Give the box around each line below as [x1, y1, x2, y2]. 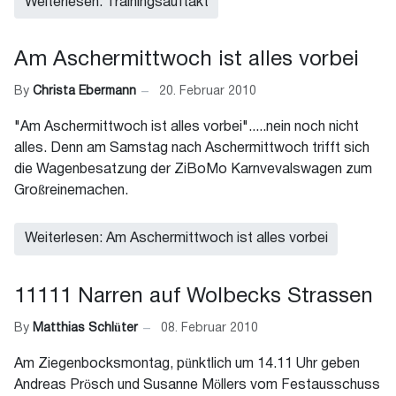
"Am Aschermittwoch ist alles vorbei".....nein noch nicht [14, 120, 359, 133]
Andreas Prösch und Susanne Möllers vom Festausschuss [14, 378, 380, 392]
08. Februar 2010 [161, 323, 258, 335]
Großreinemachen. [14, 184, 128, 197]
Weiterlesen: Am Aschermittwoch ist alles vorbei [24, 232, 328, 246]
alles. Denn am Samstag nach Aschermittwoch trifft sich [14, 141, 369, 155]
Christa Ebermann [33, 86, 136, 98]
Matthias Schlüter [33, 323, 138, 335]
